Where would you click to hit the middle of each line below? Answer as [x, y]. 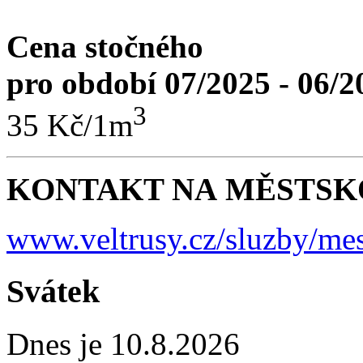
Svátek [53, 291]
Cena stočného [105, 47]
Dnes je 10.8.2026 [123, 344]
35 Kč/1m [70, 126]
